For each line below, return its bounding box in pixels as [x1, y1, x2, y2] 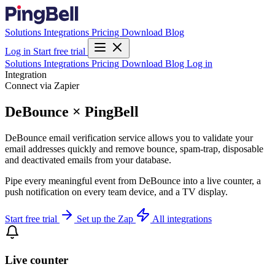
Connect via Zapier [5, 80, 79, 91]
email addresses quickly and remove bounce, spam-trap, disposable [5, 143, 263, 154]
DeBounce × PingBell [5, 103, 139, 120]
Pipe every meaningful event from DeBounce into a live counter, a [5, 175, 261, 186]
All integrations [152, 213, 212, 224]
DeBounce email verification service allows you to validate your [5, 132, 253, 143]
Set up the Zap [77, 213, 136, 224]
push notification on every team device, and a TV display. [5, 186, 228, 197]
